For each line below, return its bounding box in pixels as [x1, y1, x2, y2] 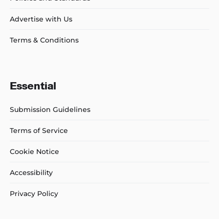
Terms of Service [10, 126, 68, 135]
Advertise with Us [10, 14, 72, 23]
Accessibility [10, 168, 53, 177]
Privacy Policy [10, 189, 58, 198]
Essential [10, 80, 56, 91]
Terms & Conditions [10, 35, 79, 44]
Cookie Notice [10, 147, 59, 156]
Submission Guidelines [10, 105, 90, 114]
